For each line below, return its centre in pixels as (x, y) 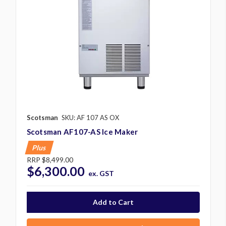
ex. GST (101, 173)
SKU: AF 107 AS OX (90, 117)
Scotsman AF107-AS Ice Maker (82, 131)
